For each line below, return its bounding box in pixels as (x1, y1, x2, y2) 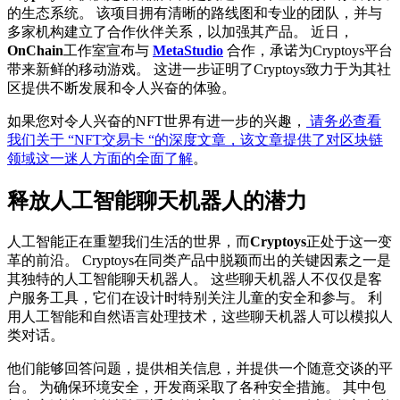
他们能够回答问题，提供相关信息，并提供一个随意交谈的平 (7, 360, 393, 376)
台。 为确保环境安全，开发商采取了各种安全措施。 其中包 (7, 379, 386, 395)
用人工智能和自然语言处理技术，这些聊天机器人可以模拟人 (7, 308, 393, 324)
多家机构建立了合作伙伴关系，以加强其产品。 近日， (7, 23, 354, 39)
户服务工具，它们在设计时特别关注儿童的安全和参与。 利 (7, 289, 382, 305)
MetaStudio (153, 42, 223, 58)
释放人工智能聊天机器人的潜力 (7, 188, 307, 212)
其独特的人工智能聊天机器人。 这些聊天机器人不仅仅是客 (7, 271, 382, 287)
